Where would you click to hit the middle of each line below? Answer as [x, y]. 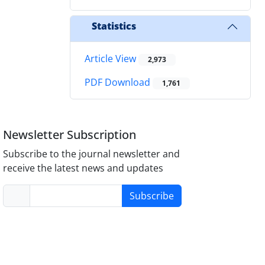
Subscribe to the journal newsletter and [92, 154]
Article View [112, 58]
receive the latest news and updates [83, 168]
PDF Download [119, 83]
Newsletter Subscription [70, 135]
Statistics [114, 26]
